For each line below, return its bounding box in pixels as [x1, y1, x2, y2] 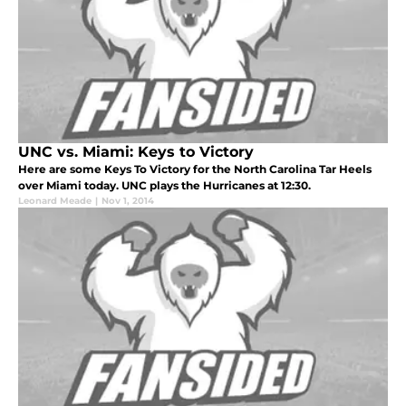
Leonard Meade [18, 194, 92, 207]
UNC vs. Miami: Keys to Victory [18, 142, 254, 160]
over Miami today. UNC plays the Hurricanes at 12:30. [18, 178, 311, 192]
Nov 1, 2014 [101, 194, 154, 207]
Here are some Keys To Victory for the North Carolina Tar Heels [18, 161, 372, 176]
